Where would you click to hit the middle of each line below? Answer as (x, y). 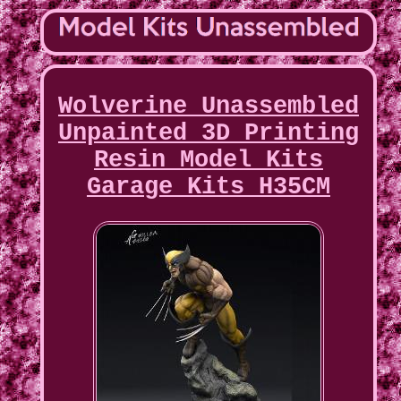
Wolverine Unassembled (208, 107)
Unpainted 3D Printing (208, 134)
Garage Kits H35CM (208, 188)
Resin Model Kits (208, 161)
